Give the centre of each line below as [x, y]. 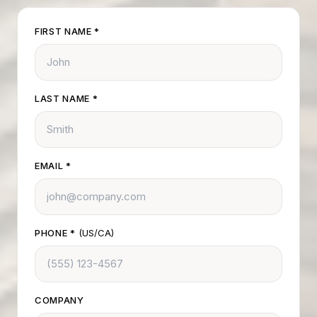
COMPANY [59, 300]
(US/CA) [96, 233]
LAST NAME [64, 98]
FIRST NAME [65, 31]
